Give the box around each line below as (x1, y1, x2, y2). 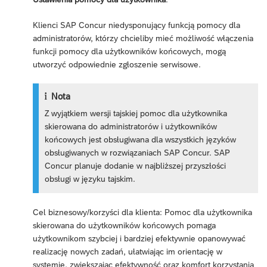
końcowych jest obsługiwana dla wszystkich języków (45, 135, 237, 145)
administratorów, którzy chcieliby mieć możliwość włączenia (33, 33, 253, 44)
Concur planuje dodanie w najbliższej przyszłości (45, 161, 226, 171)
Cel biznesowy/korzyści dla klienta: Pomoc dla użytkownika (33, 207, 252, 218)
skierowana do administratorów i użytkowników (45, 122, 218, 132)
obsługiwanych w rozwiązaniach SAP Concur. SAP (45, 148, 231, 158)
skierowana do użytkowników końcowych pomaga (33, 221, 216, 231)
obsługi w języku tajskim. (45, 174, 136, 184)
